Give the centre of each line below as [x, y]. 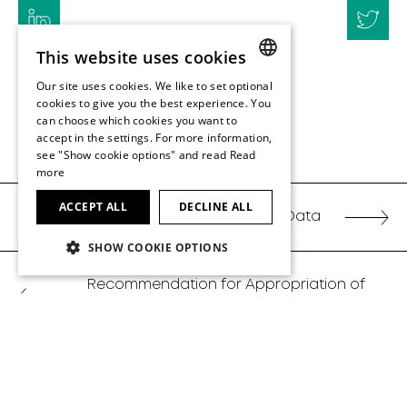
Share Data [279, 217]
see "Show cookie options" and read [133, 155]
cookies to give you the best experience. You [154, 103]
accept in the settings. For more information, [154, 138]
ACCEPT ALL [93, 207]
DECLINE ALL [216, 207]
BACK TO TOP [203, 149]
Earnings [118, 305]
